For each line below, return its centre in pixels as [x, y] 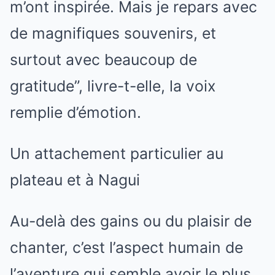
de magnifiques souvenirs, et [113, 33]
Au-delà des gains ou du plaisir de [131, 221]
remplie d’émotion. [76, 112]
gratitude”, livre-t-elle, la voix [113, 86]
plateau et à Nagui [75, 180]
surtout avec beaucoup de [103, 59]
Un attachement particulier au [117, 153]
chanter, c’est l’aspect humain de [126, 247]
